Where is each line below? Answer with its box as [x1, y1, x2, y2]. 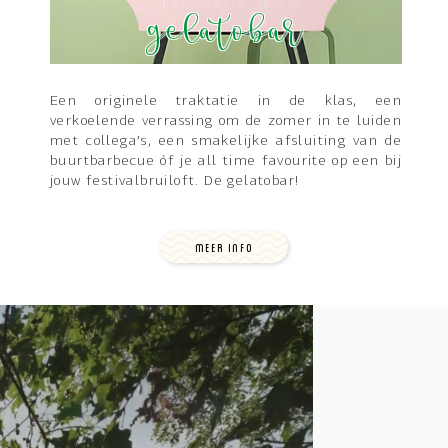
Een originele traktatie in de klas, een [49, 94, 402, 110]
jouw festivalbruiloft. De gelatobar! [49, 174, 300, 190]
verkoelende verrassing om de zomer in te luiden [49, 114, 402, 130]
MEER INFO [194, 238, 254, 257]
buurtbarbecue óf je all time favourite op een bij [49, 154, 402, 170]
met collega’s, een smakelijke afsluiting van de [49, 134, 402, 150]
